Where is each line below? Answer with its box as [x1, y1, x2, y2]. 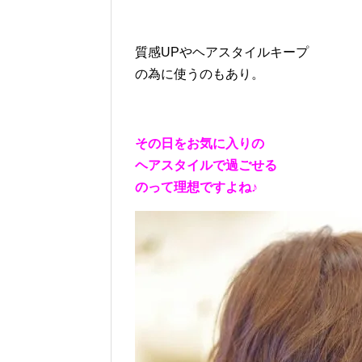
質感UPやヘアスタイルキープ [135, 45, 309, 60]
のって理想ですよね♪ [135, 180, 258, 195]
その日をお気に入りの [135, 137, 264, 151]
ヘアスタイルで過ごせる [135, 158, 277, 173]
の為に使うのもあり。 [135, 67, 264, 82]
